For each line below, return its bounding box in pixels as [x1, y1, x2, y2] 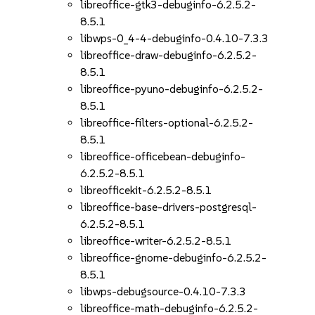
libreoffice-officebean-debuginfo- [80, 150, 246, 163]
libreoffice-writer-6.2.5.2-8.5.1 [80, 234, 232, 247]
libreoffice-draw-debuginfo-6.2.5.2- [80, 49, 257, 62]
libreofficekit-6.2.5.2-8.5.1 [80, 184, 212, 197]
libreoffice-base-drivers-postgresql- [80, 200, 257, 214]
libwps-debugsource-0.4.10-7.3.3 [80, 285, 247, 298]
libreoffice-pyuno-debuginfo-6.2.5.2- [80, 82, 264, 96]
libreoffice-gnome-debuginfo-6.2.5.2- [80, 251, 267, 264]
